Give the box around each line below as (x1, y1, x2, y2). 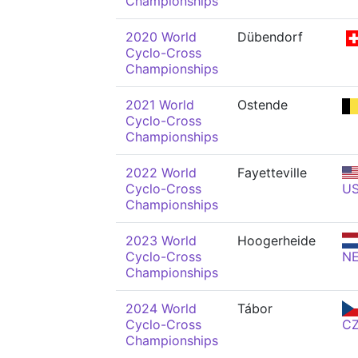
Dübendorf (237, 29, 303, 45)
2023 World (125, 233, 197, 249)
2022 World (125, 165, 197, 181)
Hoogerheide (237, 233, 316, 249)
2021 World (125, 97, 194, 113)
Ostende (237, 97, 288, 113)
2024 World (125, 300, 197, 316)
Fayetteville (237, 165, 307, 181)
